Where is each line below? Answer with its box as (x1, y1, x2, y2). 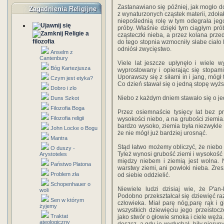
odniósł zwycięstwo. (117, 45, 171, 52)
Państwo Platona (50, 161, 91, 167)
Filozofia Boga (50, 105, 84, 111)
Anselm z (50, 49, 73, 55)
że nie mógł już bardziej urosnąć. (117, 129, 207, 136)
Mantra (50, 135, 67, 141)
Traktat (50, 213, 68, 219)
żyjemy (39, 203, 57, 209)
